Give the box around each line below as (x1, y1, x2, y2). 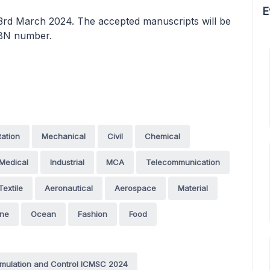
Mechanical (42, 131, 86, 141)
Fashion (78, 209, 107, 219)
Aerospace (115, 183, 156, 193)
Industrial (50, 157, 84, 167)
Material (178, 183, 208, 193)
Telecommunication (146, 157, 220, 167)
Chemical (145, 131, 180, 141)
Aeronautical (45, 183, 93, 193)
